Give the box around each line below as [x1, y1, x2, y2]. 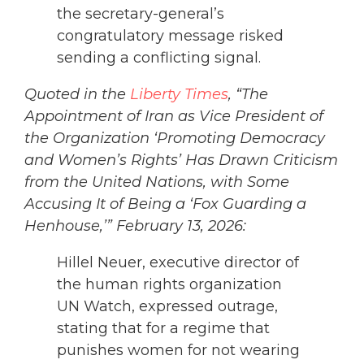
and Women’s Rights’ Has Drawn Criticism [24, 151, 338, 170]
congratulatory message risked [57, 27, 284, 45]
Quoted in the [24, 85, 130, 104]
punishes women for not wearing [57, 341, 300, 360]
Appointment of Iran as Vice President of [24, 107, 323, 126]
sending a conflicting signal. [57, 49, 261, 67]
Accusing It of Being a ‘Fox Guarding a [24, 195, 306, 214]
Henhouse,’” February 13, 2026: [24, 217, 246, 236]
